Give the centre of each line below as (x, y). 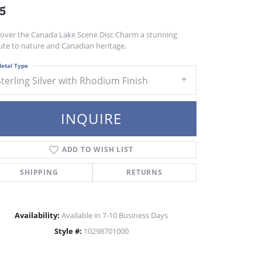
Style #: (68, 231)
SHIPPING (39, 172)
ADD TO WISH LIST (97, 149)
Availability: (37, 215)
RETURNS (144, 172)
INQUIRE (91, 118)
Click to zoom (156, 236)
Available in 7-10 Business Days (115, 215)
